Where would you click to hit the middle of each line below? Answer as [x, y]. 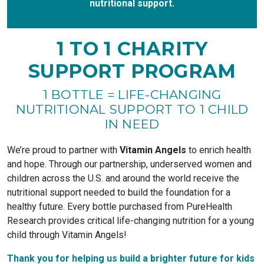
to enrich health [219, 150]
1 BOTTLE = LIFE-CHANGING [132, 95]
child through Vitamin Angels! [67, 235]
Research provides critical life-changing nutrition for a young [131, 221]
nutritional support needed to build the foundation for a [119, 193]
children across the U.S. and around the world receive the [123, 179]
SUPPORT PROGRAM [132, 71]
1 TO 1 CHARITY [132, 49]
